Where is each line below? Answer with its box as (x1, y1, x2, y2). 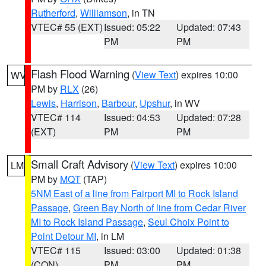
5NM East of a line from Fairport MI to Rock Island (31, 186, 238, 200)
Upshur (140, 96, 170, 110)
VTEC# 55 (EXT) (31, 20, 103, 34)
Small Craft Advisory (31, 156, 128, 172)
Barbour (102, 96, 135, 110)
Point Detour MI (31, 229, 96, 243)
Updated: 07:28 (176, 110, 242, 124)
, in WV (170, 96, 200, 110)
